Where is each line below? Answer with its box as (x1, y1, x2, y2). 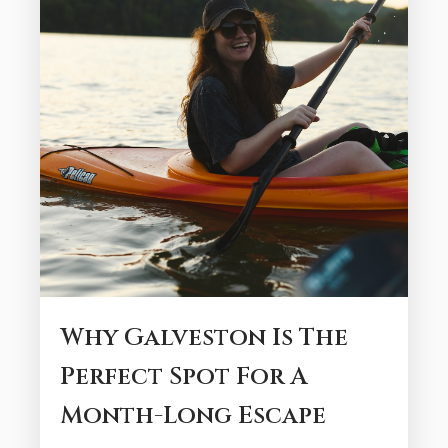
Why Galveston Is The (60, 322, 348, 354)
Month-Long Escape (60, 400, 326, 432)
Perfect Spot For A (60, 361, 307, 393)
